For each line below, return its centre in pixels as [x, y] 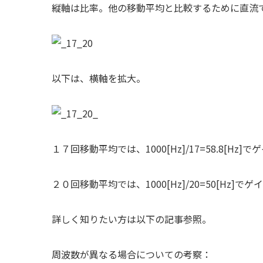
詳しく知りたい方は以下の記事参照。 [131, 219]
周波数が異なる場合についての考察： [131, 254]
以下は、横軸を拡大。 [99, 78]
